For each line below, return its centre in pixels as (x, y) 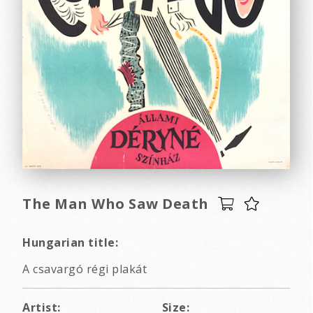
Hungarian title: (70, 243)
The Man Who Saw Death (116, 204)
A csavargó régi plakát (85, 269)
